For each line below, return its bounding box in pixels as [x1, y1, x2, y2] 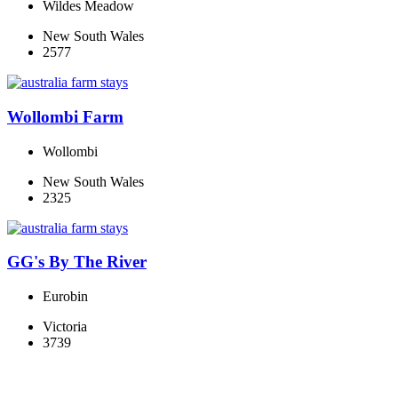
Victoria [43, 319, 87, 335]
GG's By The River [7, 252, 147, 272]
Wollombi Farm [7, 107, 123, 126]
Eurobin [43, 289, 88, 305]
